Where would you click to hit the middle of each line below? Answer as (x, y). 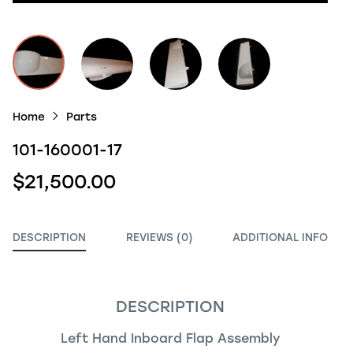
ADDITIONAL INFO (280, 237)
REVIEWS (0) (159, 237)
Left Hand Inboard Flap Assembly (170, 338)
